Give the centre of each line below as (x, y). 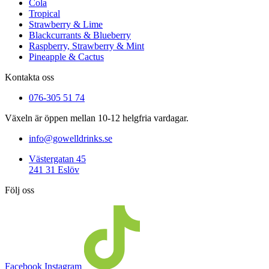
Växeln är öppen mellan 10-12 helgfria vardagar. (98, 118)
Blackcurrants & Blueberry (80, 35)
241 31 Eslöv (54, 169)
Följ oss (20, 190)
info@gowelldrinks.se (71, 138)
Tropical (44, 13)
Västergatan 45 (57, 159)
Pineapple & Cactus (66, 56)
